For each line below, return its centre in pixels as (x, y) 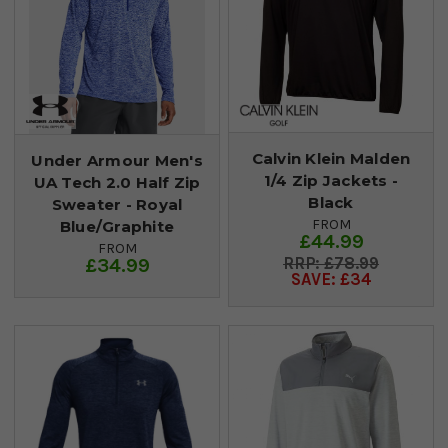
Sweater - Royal (117, 204)
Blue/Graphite (117, 226)
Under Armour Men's (117, 160)
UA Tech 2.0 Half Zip (117, 182)
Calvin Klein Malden (331, 158)
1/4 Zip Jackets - (331, 180)
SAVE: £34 (331, 279)
